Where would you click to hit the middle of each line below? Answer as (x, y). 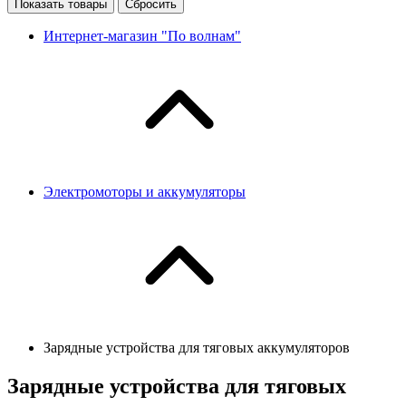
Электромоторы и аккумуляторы (145, 191)
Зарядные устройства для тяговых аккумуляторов (197, 347)
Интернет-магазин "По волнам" (142, 35)
